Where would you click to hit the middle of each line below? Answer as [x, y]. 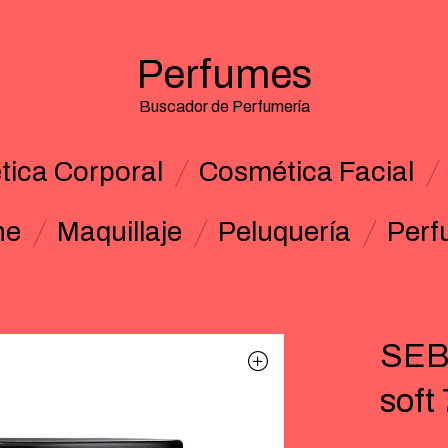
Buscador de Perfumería [224, 106]
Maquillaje [119, 232]
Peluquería [284, 232]
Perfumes [224, 74]
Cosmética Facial [306, 172]
